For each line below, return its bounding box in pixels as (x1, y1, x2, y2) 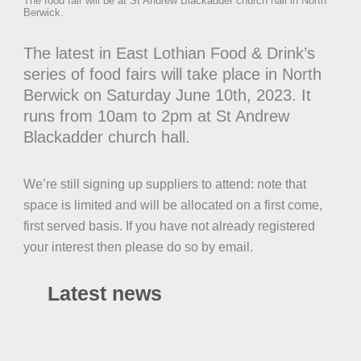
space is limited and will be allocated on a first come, (23, 197, 322, 212)
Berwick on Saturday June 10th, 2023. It (23, 86, 311, 105)
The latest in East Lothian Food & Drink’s (23, 44, 315, 63)
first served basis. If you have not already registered (23, 218, 315, 233)
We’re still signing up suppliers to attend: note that (23, 176, 306, 191)
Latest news (47, 282, 162, 305)
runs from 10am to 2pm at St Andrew (23, 107, 289, 126)
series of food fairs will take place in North (23, 65, 322, 84)
